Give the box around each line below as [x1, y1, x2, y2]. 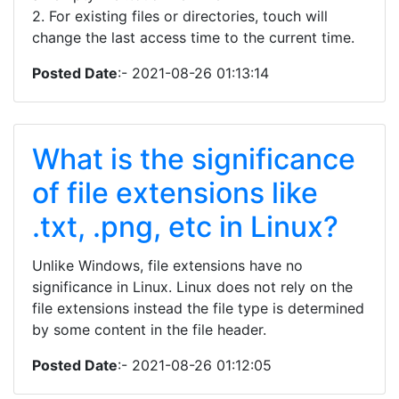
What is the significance [32, 142, 355, 176]
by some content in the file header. [32, 321, 266, 338]
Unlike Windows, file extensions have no [32, 256, 303, 274]
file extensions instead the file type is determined [32, 299, 364, 317]
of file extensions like [32, 175, 318, 210]
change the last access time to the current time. [32, 28, 354, 46]
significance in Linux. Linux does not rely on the [32, 278, 353, 296]
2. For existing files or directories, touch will [32, 7, 328, 25]
